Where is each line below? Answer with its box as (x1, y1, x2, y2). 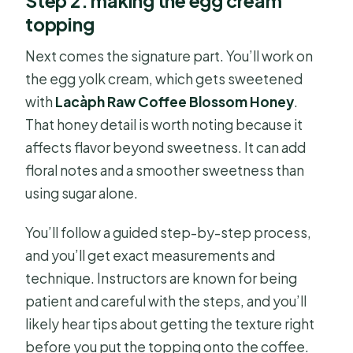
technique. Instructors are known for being (25, 269, 298, 288)
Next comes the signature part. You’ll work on (25, 47, 314, 65)
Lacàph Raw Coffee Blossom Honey (55, 93, 295, 111)
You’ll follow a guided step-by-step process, (25, 224, 312, 242)
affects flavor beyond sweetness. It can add (25, 139, 307, 157)
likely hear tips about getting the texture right (25, 315, 315, 333)
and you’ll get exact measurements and (25, 247, 276, 265)
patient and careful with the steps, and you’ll (25, 292, 307, 310)
